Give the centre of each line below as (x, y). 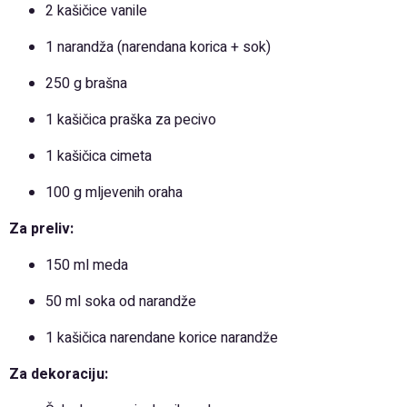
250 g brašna (86, 84)
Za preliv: (41, 229)
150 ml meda (87, 265)
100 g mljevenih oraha (114, 193)
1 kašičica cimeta (99, 156)
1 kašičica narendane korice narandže (162, 338)
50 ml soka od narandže (121, 302)
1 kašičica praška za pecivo (131, 120)
